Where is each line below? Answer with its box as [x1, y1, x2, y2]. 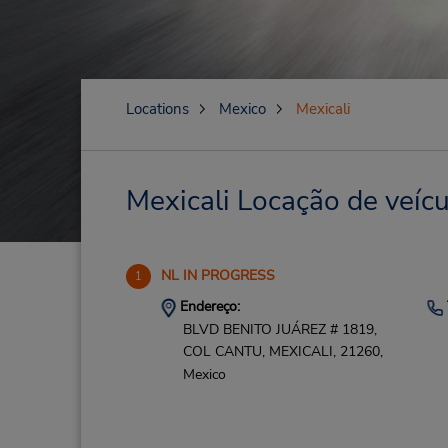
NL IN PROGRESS [160, 266, 275, 285]
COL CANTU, [182, 342, 265, 362]
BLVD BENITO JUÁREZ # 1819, [182, 319, 377, 339]
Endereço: [175, 297, 240, 316]
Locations [125, 99, 189, 119]
